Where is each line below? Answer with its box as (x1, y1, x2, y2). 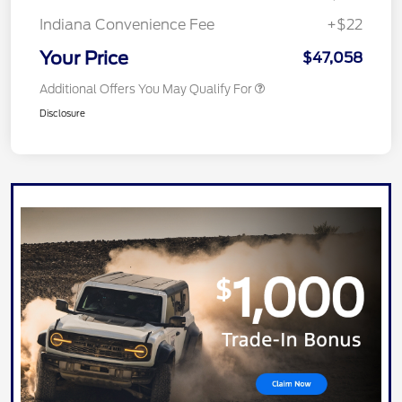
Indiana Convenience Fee (39, 15, 214, 33)
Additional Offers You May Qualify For (39, 82, 252, 96)
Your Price (39, 47, 128, 69)
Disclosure (39, 107, 85, 118)
